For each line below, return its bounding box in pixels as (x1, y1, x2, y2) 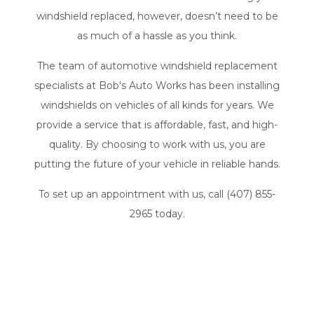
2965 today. (129, 207, 185, 220)
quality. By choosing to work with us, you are (48, 137, 266, 151)
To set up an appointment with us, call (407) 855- (39, 187, 275, 200)
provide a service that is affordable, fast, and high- (36, 118, 278, 131)
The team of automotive (36, 59, 161, 72)
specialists (34, 78, 83, 92)
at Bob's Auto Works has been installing (83, 78, 280, 92)
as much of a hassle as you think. (77, 29, 237, 42)
